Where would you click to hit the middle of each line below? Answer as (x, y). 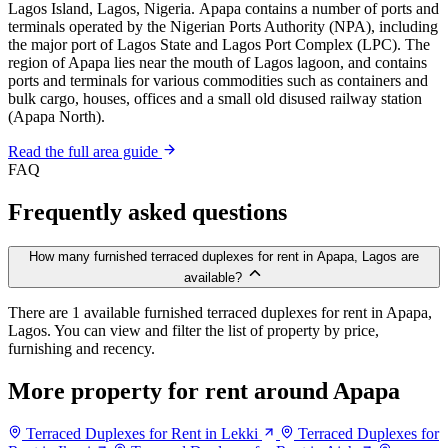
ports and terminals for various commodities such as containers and (218, 81)
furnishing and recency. (81, 348)
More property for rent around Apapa (204, 390)
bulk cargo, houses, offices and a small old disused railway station (215, 99)
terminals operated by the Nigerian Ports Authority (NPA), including (223, 27)
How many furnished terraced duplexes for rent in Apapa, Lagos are (224, 256)
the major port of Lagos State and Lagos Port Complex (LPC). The (219, 45)
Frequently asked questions (147, 211)
